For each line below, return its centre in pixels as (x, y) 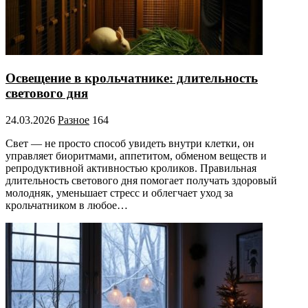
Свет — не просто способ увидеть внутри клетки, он (130, 143)
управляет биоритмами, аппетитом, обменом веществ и (136, 155)
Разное (74, 120)
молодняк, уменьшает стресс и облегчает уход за (119, 192)
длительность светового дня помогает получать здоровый (141, 180)
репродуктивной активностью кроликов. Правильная (131, 168)
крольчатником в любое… (67, 205)
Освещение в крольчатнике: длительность (132, 78)
